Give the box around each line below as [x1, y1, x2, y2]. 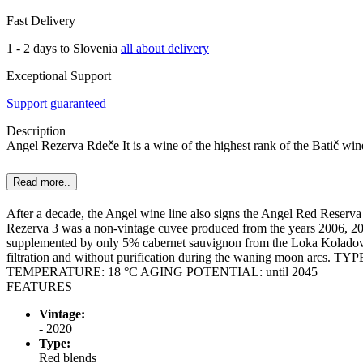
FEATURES [6, 280, 72, 294]
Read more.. [13, 176, 70, 189]
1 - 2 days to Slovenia [6, 41, 121, 55]
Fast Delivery [6, 13, 75, 28]
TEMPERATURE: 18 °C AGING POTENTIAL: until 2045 [6, 265, 318, 280]
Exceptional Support [6, 68, 111, 83]
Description [6, 123, 66, 138]
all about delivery [121, 41, 209, 55]
